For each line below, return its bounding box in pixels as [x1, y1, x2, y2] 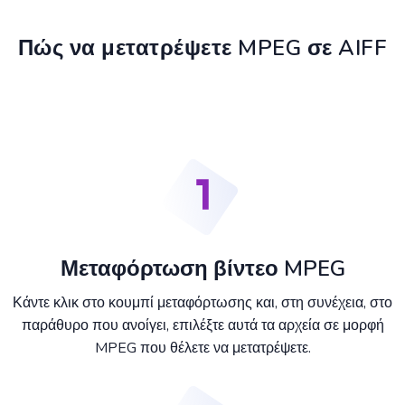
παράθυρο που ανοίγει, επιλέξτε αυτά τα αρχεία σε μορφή [21, 316, 384, 336]
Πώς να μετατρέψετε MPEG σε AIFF [17, 33, 388, 63]
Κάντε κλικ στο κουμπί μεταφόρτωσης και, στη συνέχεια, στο [13, 293, 392, 314]
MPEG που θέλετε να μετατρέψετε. [94, 338, 311, 359]
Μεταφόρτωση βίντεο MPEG [60, 254, 345, 284]
